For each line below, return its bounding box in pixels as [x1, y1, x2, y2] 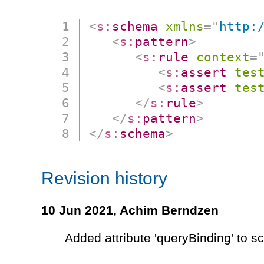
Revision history [41, 169, 167, 189]
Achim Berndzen [120, 203, 219, 218]
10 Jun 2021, [41, 203, 120, 218]
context [196, 49, 250, 65]
